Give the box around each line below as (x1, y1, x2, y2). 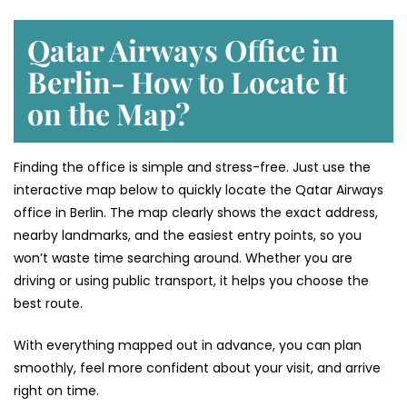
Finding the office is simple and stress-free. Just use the (14, 158, 371, 177)
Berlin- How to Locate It (27, 62, 347, 102)
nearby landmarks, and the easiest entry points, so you (14, 226, 362, 245)
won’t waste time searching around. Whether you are (14, 249, 352, 268)
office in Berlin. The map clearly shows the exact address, (14, 203, 378, 223)
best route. (14, 294, 86, 313)
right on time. (14, 382, 99, 401)
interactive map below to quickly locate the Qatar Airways (14, 181, 383, 200)
